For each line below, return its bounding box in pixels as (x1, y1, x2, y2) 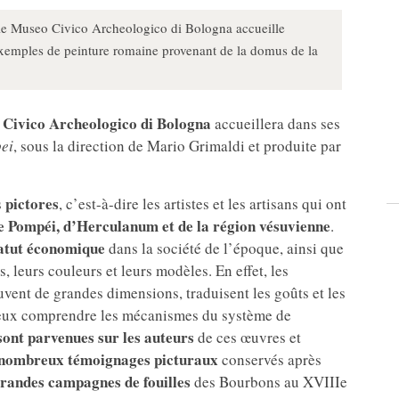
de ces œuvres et (194, 327, 301, 348)
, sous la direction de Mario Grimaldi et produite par (13, 135, 341, 157)
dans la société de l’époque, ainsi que (105, 238, 344, 259)
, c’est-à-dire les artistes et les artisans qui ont (59, 193, 346, 215)
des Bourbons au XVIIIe (191, 371, 347, 393)
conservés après (218, 349, 322, 370)
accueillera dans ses (211, 113, 340, 134)
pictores (5, 192, 59, 216)
